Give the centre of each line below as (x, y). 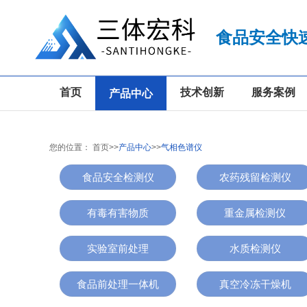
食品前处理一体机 (118, 284)
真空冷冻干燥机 (255, 284)
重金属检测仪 (255, 213)
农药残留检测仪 (255, 177)
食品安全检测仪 (118, 177)
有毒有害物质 (118, 213)
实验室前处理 (118, 248)
